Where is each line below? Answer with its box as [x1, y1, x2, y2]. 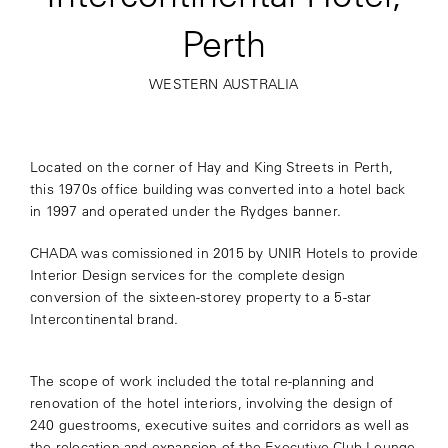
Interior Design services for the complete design [29, 266, 346, 285]
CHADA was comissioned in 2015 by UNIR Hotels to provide [29, 244, 418, 263]
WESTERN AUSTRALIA [149, 75, 299, 94]
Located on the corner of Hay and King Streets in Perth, [29, 158, 393, 177]
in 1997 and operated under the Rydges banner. [29, 202, 341, 221]
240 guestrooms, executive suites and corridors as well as [29, 416, 410, 435]
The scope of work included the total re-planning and [29, 372, 375, 391]
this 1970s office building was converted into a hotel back [29, 180, 406, 199]
